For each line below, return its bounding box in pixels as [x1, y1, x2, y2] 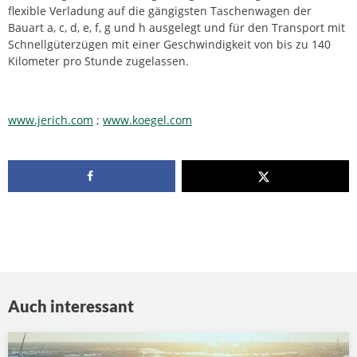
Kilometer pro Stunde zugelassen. [8, 53, 189, 69]
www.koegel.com [103, 112, 192, 127]
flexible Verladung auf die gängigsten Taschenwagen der [8, 2, 312, 18]
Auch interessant [8, 296, 134, 316]
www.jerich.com [8, 112, 93, 127]
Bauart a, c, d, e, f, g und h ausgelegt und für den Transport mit [8, 19, 345, 35]
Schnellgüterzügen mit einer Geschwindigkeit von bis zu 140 [8, 36, 331, 52]
